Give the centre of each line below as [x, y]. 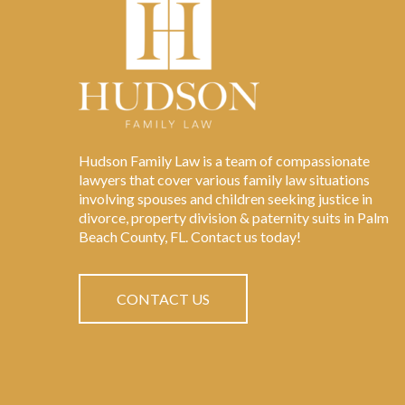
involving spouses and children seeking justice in [226, 198]
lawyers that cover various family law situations [224, 179]
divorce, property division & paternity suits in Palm [234, 217]
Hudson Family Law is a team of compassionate [224, 160]
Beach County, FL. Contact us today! [190, 236]
